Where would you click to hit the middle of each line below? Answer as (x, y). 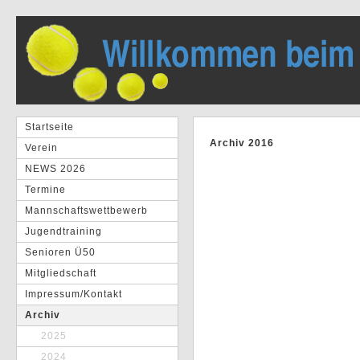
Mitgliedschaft (61, 273)
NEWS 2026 (55, 169)
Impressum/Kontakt (74, 294)
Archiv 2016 (242, 143)
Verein (41, 148)
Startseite (49, 127)
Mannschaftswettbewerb (86, 211)
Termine (45, 190)
